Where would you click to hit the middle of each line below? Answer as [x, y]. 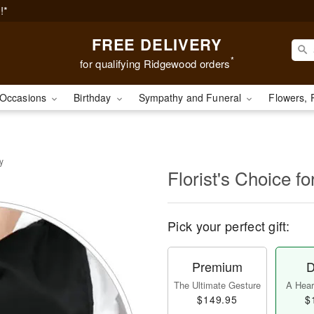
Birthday [94, 97]
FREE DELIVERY [157, 44]
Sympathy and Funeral [191, 97]
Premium [217, 266]
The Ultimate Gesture [217, 285]
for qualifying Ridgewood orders [155, 63]
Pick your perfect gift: [228, 226]
